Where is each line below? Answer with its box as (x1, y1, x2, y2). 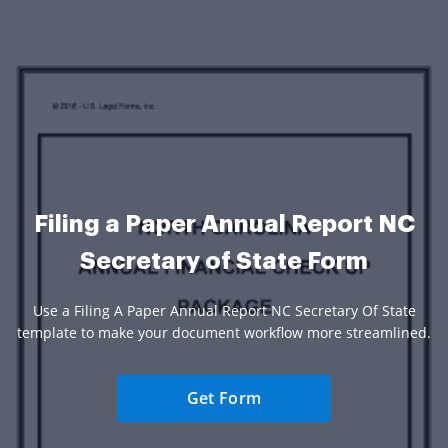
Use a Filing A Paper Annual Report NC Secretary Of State (32, 300, 416, 320)
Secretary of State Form (80, 248, 368, 273)
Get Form (186, 386, 262, 409)
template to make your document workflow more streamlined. (17, 322, 431, 342)
